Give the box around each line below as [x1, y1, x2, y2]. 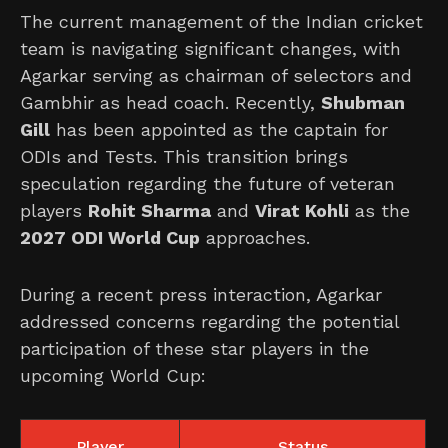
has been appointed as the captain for [50, 118, 388, 140]
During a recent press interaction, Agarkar [20, 283, 382, 305]
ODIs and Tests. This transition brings [20, 145, 348, 167]
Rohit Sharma [88, 199, 211, 221]
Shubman [321, 91, 405, 113]
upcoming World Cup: [20, 364, 206, 386]
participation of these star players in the [20, 337, 369, 359]
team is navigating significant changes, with [20, 37, 401, 59]
